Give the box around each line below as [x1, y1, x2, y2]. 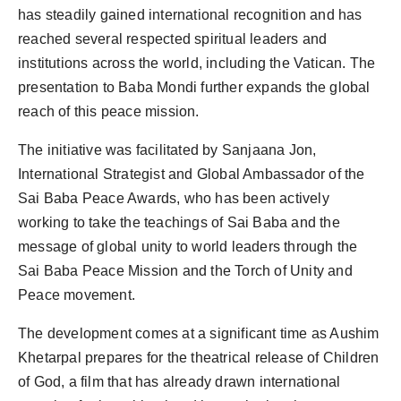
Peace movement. [18, 287, 135, 303]
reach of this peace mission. [18, 104, 200, 120]
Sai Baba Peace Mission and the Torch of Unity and [18, 263, 353, 279]
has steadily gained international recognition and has [18, 7, 363, 23]
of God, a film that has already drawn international [18, 374, 341, 390]
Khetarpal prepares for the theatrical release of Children [18, 350, 380, 366]
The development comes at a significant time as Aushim [18, 326, 380, 342]
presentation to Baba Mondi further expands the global [18, 80, 371, 96]
